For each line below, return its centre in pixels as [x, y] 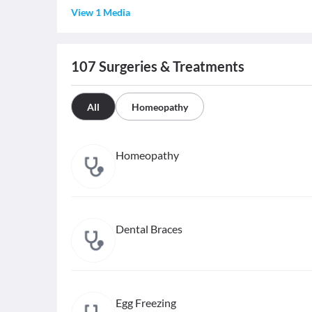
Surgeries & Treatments [170, 66]
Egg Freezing [146, 303]
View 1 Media [101, 12]
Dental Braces [149, 229]
